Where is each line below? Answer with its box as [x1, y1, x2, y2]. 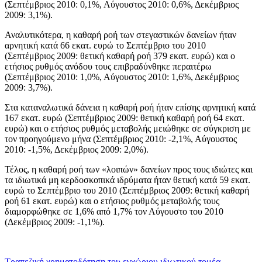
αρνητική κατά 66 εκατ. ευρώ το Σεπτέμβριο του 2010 [5, 40, 206, 50]
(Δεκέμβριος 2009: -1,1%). [5, 216, 105, 227]
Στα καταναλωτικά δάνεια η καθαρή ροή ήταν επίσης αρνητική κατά [5, 102, 256, 112]
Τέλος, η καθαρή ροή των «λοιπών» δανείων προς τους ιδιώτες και [5, 164, 253, 174]
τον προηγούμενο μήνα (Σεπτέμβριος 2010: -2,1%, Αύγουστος [5, 133, 237, 144]
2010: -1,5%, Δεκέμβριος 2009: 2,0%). [5, 144, 149, 154]
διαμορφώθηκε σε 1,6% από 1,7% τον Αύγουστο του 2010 [5, 206, 223, 216]
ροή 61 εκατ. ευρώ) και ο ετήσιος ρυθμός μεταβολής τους [5, 195, 219, 206]
